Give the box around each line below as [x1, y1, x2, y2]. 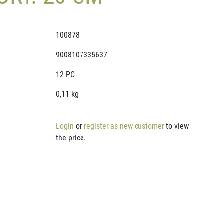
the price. [55, 133, 86, 142]
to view [164, 121, 189, 131]
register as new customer [83, 121, 164, 131]
